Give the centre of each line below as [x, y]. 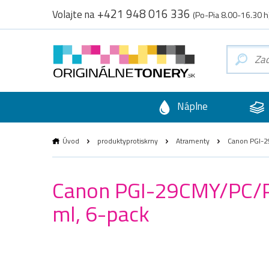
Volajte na [75, 14]
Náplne [191, 106]
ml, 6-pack [101, 213]
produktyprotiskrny [128, 141]
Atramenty [193, 141]
